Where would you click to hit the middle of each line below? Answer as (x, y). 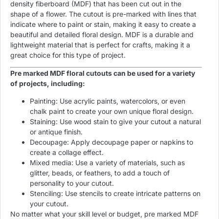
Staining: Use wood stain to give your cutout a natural (115, 121)
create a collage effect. (67, 152)
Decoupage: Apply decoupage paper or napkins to (111, 142)
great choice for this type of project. (68, 55)
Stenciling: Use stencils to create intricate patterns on (115, 193)
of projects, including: (48, 84)
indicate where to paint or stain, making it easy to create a (103, 24)
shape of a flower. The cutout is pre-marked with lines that (103, 14)
